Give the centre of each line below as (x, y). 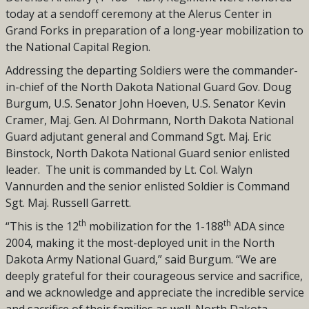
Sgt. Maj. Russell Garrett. (68, 203)
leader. (22, 170)
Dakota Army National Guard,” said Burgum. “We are (141, 260)
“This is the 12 (42, 227)
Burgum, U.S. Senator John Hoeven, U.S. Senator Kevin (145, 104)
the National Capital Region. (79, 47)
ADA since (258, 227)
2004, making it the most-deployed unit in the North (140, 243)
